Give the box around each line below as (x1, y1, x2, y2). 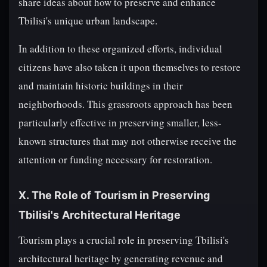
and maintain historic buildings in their (18, 79, 183, 92)
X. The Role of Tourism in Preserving (18, 189, 210, 201)
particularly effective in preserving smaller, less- (18, 116, 222, 129)
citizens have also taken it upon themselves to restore (18, 60, 241, 74)
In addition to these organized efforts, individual (18, 42, 222, 55)
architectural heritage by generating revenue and (18, 252, 223, 265)
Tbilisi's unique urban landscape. (18, 14, 157, 27)
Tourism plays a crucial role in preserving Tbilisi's (18, 233, 229, 247)
